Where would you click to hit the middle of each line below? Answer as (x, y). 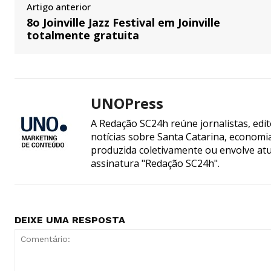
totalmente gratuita (83, 35)
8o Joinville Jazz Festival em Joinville (123, 22)
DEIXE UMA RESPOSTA (70, 220)
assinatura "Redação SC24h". (155, 163)
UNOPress (127, 103)
